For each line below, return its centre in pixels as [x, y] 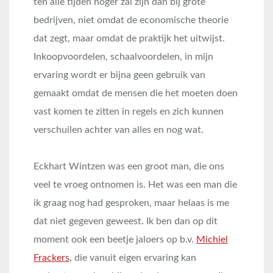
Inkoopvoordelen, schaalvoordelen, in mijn [123, 57]
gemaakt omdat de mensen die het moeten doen [136, 93]
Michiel [212, 239]
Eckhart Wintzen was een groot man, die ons [129, 166]
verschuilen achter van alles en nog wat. [119, 130]
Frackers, [53, 258]
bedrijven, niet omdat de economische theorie [131, 20]
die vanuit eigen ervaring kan [134, 258]
